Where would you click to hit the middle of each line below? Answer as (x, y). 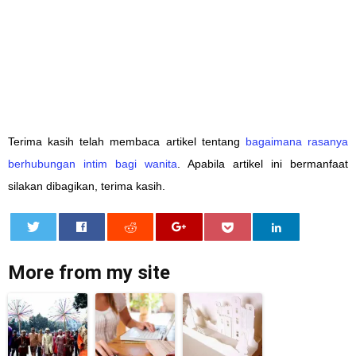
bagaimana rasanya (297, 141)
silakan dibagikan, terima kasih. (87, 186)
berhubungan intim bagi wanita (93, 163)
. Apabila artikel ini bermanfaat (263, 163)
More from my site (89, 272)
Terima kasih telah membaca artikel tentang (127, 141)
